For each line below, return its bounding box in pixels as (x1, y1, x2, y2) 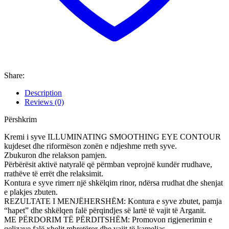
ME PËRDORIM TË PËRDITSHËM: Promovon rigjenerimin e (4, 215, 212, 224)
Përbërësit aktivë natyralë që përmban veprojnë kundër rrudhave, (4, 160, 212, 169)
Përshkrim (4, 115, 37, 124)
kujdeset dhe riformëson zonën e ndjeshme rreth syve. (4, 142, 177, 151)
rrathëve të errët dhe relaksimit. (4, 169, 103, 178)
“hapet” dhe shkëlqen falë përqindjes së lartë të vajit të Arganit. (4, 206, 206, 215)
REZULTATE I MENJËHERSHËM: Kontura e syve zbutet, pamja (4, 197, 222, 206)
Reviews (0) (25, 98, 64, 107)
